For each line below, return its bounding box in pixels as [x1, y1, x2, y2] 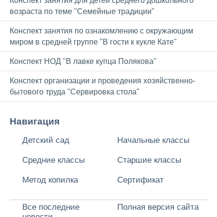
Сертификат [117, 175, 164, 185]
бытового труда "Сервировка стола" [10, 87, 139, 96]
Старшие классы [117, 155, 181, 165]
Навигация [10, 116, 60, 126]
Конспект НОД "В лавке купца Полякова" [10, 57, 156, 65]
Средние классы [22, 155, 85, 165]
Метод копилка [22, 175, 78, 185]
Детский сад [22, 136, 69, 145]
